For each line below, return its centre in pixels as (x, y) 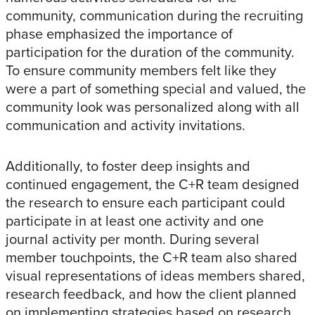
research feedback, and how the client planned (151, 294)
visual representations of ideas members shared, (155, 276)
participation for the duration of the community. (150, 52)
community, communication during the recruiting (154, 16)
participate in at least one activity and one (135, 221)
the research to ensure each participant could (146, 203)
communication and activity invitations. (126, 126)
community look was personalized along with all (153, 107)
